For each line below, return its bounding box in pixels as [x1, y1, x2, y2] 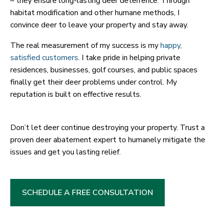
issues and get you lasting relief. [10, 146, 121, 157]
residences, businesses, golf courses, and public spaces [10, 65, 197, 76]
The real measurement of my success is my [10, 40, 160, 51]
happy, [160, 40, 182, 51]
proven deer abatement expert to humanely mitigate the [10, 134, 205, 145]
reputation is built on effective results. [10, 89, 141, 100]
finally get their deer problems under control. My [10, 77, 177, 88]
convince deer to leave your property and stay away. [10, 19, 188, 30]
